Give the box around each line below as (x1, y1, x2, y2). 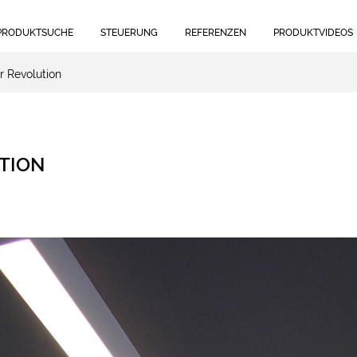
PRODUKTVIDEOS (273, 27, 354, 38)
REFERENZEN (185, 27, 247, 38)
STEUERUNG (100, 27, 159, 38)
